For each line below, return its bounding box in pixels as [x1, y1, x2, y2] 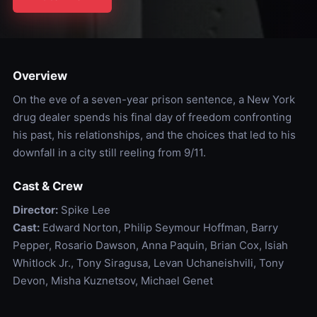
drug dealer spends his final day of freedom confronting [12, 110, 292, 125]
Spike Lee [57, 203, 110, 217]
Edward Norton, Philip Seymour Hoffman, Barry [39, 221, 278, 235]
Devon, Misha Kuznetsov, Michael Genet [12, 274, 213, 288]
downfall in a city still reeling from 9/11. [12, 146, 206, 160]
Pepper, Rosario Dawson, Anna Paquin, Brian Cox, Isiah [12, 238, 288, 253]
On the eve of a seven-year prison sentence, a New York [12, 93, 295, 107]
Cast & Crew [12, 179, 83, 194]
